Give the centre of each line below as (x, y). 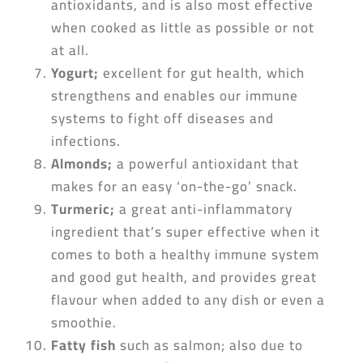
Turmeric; (83, 209)
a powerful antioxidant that (205, 164)
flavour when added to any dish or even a (188, 300)
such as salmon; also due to (209, 345)
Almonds (79, 164)
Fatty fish (83, 345)
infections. (85, 141)
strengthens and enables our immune (174, 96)
